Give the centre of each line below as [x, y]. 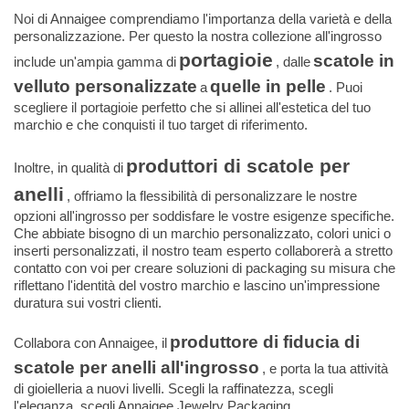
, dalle [293, 62]
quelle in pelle [268, 87]
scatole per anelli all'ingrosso [136, 368]
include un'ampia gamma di [95, 62]
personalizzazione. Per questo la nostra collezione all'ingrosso [198, 37]
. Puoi [346, 88]
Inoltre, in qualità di [68, 168]
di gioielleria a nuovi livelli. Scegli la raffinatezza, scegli [173, 389]
